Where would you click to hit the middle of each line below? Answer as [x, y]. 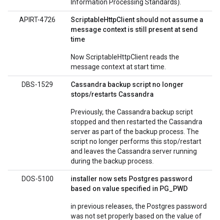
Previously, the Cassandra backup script [132, 112]
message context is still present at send [134, 29]
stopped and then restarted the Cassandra [137, 122]
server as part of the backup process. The [135, 132]
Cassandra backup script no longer [127, 84]
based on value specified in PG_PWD [129, 189]
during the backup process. [112, 161]
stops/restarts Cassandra [112, 94]
